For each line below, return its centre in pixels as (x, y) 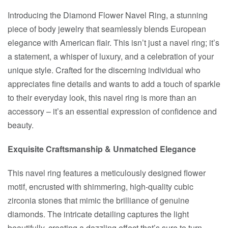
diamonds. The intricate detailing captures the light (98, 214)
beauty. (21, 125)
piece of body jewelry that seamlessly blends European (107, 28)
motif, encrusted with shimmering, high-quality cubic (101, 186)
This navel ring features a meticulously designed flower (107, 173)
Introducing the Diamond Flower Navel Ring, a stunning (108, 15)
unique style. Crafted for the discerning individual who (104, 70)
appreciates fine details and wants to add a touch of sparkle (114, 83)
